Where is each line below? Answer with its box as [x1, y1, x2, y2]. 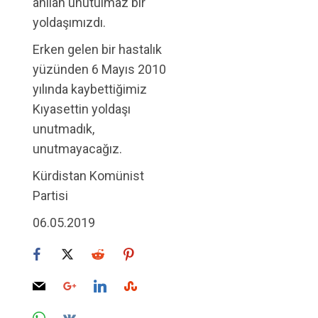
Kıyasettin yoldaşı [33, 102, 131, 116]
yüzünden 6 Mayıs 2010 [33, 62, 166, 77]
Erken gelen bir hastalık [33, 42, 162, 57]
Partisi [33, 188, 68, 203]
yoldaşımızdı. [33, 15, 106, 30]
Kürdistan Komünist [33, 168, 144, 183]
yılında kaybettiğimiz [33, 82, 147, 97]
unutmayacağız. [33, 141, 122, 156]
